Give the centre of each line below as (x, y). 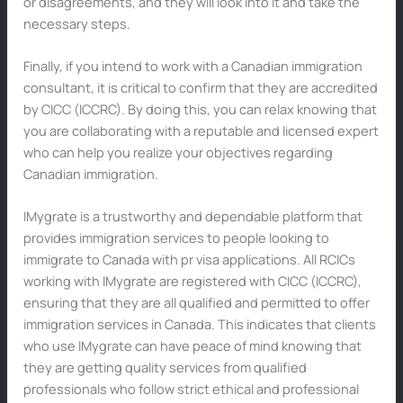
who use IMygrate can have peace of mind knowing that (192, 346)
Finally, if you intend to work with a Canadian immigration (193, 66)
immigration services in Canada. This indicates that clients (199, 324)
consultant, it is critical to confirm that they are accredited (200, 88)
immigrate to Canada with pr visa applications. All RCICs (189, 260)
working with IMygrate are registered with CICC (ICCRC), (192, 281)
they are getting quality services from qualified (165, 367)
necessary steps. (76, 23)
